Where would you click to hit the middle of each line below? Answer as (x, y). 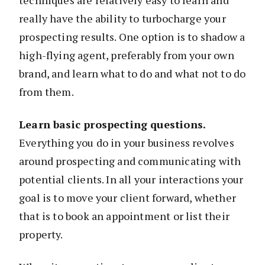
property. (41, 234)
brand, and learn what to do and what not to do (132, 73)
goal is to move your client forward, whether (127, 197)
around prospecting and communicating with (130, 161)
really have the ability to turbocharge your (122, 18)
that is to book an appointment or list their (124, 216)
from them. (46, 91)
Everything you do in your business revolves (127, 142)
